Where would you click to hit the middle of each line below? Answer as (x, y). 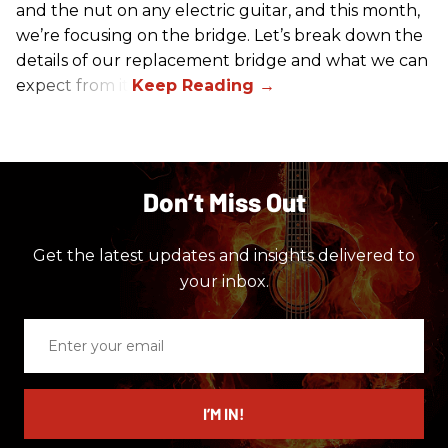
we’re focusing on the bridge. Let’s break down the (219, 35)
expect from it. (74, 85)
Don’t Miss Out (224, 201)
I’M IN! (224, 413)
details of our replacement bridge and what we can (222, 60)
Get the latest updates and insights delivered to (224, 255)
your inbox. (224, 281)
